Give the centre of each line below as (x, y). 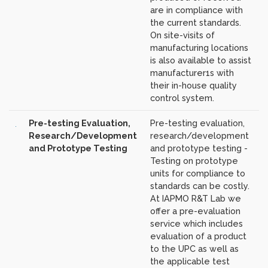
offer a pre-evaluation (195, 211)
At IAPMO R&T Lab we (195, 199)
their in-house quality (193, 86)
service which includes (196, 224)
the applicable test (190, 261)
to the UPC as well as (194, 249)
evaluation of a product (198, 236)
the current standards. (195, 23)
